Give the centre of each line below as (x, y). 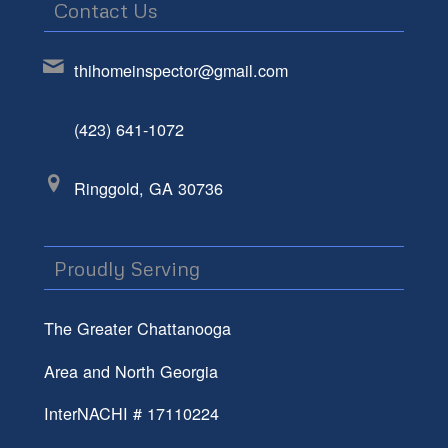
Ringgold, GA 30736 (148, 188)
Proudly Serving (126, 268)
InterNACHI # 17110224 (131, 413)
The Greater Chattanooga (137, 327)
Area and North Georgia (130, 370)
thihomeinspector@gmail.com (180, 70)
